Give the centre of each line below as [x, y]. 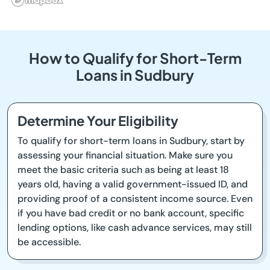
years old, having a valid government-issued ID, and [133, 184]
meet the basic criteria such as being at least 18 [123, 170]
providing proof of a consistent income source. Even [135, 199]
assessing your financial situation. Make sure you [125, 155]
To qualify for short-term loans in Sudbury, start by [131, 141]
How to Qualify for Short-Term [135, 58]
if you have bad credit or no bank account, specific [131, 213]
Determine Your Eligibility [98, 121]
